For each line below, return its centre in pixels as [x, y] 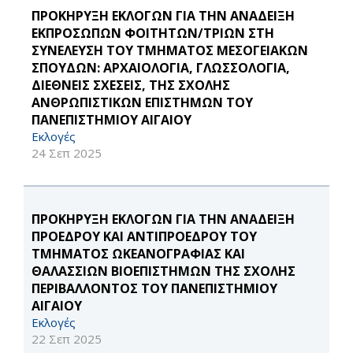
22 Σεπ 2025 [67, 339]
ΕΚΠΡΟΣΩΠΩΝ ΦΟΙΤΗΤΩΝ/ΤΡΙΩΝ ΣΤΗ [153, 33]
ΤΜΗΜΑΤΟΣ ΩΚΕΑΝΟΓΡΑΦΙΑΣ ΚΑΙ [138, 254]
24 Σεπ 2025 [67, 153]
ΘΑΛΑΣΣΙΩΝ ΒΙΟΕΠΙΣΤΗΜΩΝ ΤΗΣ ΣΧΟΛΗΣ [163, 271]
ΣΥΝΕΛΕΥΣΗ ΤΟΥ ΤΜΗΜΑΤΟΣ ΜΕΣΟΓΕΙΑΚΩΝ [170, 50]
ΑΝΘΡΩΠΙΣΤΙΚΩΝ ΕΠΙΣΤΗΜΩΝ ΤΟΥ [142, 102]
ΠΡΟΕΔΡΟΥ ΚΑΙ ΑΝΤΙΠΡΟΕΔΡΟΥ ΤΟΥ [144, 236]
